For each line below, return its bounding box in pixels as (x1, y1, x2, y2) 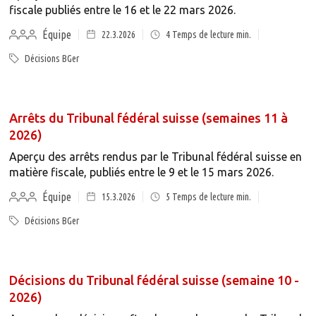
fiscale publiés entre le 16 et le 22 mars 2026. (8, 4, 236, 16)
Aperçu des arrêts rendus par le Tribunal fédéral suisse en (8, 150, 302, 163)
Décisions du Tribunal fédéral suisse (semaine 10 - (8, 273, 299, 287)
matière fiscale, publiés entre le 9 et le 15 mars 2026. (8, 166, 274, 178)
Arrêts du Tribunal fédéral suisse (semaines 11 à (8, 111, 288, 125)
